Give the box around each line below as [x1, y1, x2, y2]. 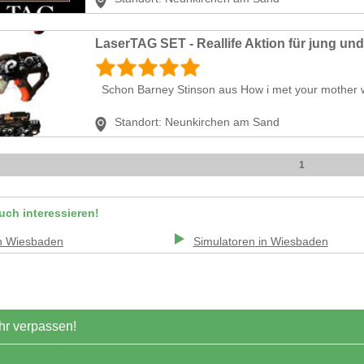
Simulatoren [193, 235, 255, 248]
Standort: [115, 115, 162, 128]
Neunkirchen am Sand [165, 115, 279, 128]
